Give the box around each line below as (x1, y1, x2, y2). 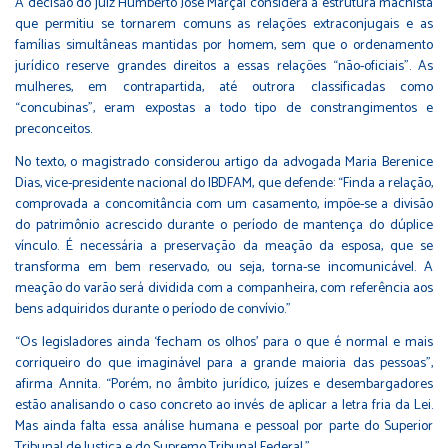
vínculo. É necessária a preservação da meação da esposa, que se (15, 234, 433, 258)
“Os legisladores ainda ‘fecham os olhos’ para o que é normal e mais (15, 330, 433, 354)
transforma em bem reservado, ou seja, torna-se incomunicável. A (15, 255, 433, 279)
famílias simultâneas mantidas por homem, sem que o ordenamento (15, 33, 433, 57)
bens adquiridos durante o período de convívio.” (15, 297, 291, 321)
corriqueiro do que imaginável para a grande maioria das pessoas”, (15, 351, 433, 375)
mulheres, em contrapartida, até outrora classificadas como (15, 75, 433, 99)
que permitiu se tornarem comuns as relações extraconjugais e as (15, 12, 433, 36)
